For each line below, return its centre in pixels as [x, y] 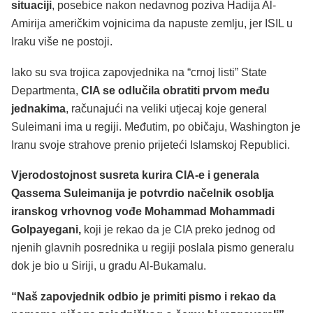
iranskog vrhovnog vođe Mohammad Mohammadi [143, 212]
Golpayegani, [46, 230]
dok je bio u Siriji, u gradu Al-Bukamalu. [109, 266]
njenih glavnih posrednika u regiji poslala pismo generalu [153, 248]
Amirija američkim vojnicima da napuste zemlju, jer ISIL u [152, 24]
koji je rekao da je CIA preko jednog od [178, 230]
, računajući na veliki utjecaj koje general [166, 108]
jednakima [38, 108]
